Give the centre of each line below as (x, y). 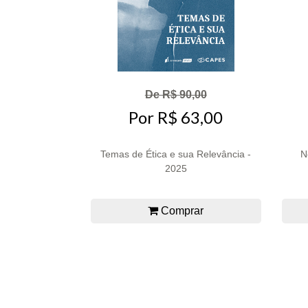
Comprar (181, 210)
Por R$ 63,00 (176, 118)
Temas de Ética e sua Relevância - (176, 154)
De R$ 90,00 (176, 94)
